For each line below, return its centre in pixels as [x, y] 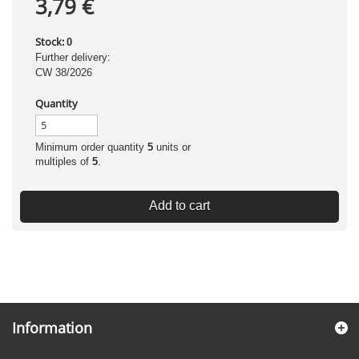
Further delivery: [73, 57]
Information [52, 328]
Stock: [50, 42]
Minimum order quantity [91, 147]
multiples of [64, 161]
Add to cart [179, 206]
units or [172, 147]
